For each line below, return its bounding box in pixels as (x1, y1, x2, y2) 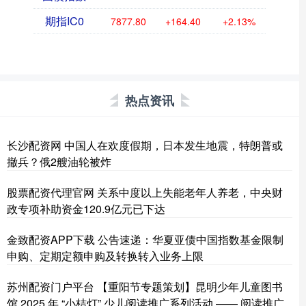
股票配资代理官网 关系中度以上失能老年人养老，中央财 (7, 184, 283, 201)
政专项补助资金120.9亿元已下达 (7, 201, 165, 217)
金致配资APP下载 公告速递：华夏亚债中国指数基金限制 (7, 232, 283, 248)
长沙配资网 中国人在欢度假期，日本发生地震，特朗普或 (7, 137, 283, 154)
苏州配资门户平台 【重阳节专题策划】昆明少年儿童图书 (7, 279, 283, 295)
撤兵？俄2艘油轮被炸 (7, 154, 111, 170)
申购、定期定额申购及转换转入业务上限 (7, 248, 204, 264)
